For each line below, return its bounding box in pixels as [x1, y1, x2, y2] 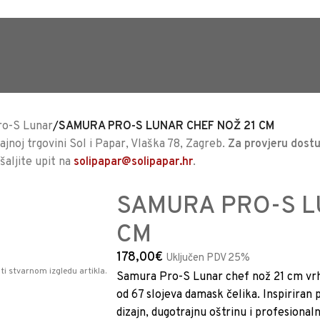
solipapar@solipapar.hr [74, 155, 193, 169]
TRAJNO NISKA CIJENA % [49, 21, 184, 36]
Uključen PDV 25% [166, 251, 250, 265]
